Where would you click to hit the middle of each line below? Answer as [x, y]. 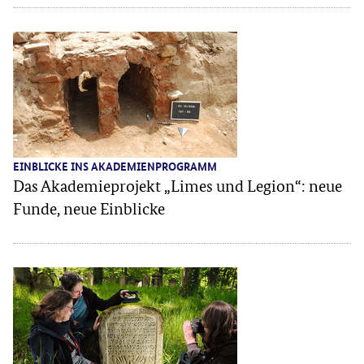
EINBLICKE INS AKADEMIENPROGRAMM [115, 165]
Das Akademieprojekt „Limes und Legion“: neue [178, 186]
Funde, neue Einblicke [89, 208]
